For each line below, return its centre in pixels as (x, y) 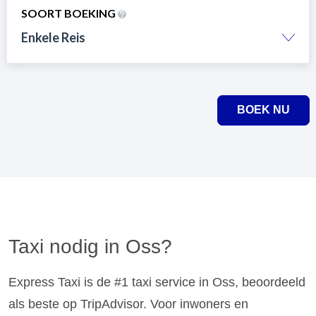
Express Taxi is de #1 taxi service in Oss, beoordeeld (157, 282)
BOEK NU (264, 110)
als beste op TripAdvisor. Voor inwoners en (128, 304)
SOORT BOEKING (69, 13)
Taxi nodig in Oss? (90, 246)
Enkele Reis (53, 38)
